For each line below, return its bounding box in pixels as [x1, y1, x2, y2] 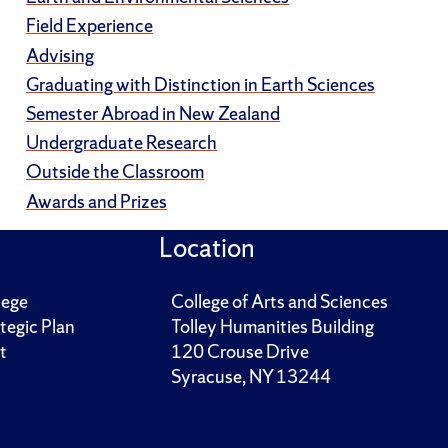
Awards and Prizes [26, 189, 168, 214]
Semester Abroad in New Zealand [26, 102, 281, 126]
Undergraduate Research [26, 131, 218, 156]
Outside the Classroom [26, 160, 205, 185]
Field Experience [26, 14, 154, 39]
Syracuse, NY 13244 [170, 364, 331, 389]
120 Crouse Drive [170, 339, 309, 364]
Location [158, 229, 255, 265]
